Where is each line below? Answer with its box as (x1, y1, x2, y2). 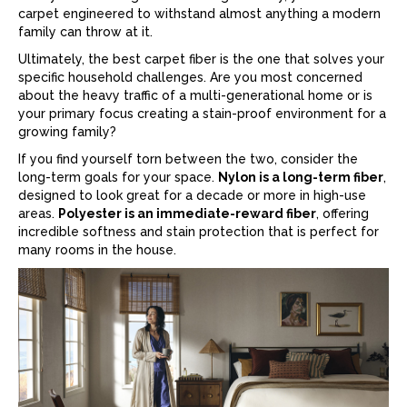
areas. (18, 206, 58, 221)
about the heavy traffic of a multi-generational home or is (18, 88, 372, 103)
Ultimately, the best (18, 52, 144, 66)
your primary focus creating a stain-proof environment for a (18, 106, 386, 121)
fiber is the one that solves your (185, 52, 384, 66)
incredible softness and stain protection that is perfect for (18, 224, 379, 239)
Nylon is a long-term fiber (218, 170, 383, 184)
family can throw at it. (18, 25, 153, 39)
